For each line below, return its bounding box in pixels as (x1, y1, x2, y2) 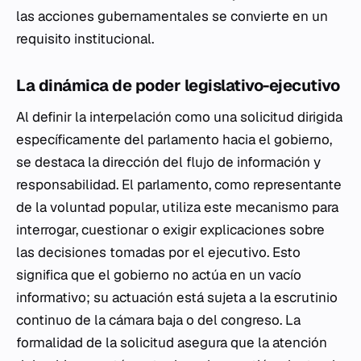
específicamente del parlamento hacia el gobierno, (16, 131, 332, 149)
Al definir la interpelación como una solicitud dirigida (16, 108, 342, 127)
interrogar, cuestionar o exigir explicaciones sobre (16, 221, 325, 239)
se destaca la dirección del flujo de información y (16, 153, 321, 172)
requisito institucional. (16, 30, 154, 48)
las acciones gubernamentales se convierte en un (16, 7, 328, 26)
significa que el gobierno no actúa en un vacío (16, 266, 301, 284)
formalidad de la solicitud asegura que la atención (16, 334, 327, 352)
